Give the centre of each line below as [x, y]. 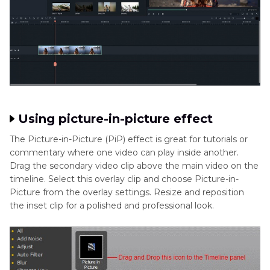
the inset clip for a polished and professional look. [112, 205]
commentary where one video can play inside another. [124, 152]
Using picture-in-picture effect [115, 118]
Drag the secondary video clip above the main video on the [134, 165]
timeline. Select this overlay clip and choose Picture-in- [124, 179]
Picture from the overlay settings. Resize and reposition [127, 192]
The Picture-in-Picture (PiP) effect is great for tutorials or [129, 139]
